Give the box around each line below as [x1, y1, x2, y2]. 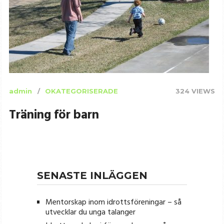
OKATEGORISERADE [44, 86, 118, 95]
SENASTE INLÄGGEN [36, 169, 147, 181]
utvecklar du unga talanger [45, 205, 135, 219]
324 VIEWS [175, 86, 215, 95]
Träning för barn [8, 105, 99, 125]
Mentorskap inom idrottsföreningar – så [45, 195, 181, 209]
